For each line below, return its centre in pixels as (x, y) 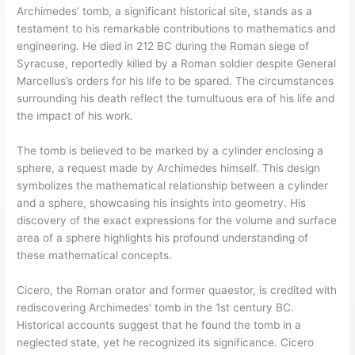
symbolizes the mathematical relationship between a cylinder (173, 186)
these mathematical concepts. (95, 256)
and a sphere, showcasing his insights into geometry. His (162, 203)
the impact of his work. (75, 116)
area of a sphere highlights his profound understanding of (163, 238)
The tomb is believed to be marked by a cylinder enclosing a (170, 151)
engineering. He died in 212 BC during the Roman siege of (163, 46)
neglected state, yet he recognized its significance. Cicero (166, 342)
